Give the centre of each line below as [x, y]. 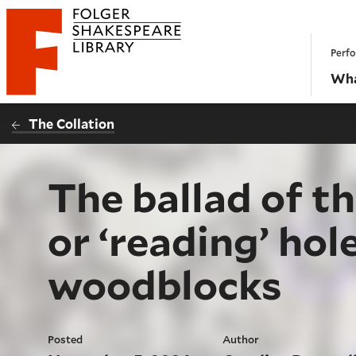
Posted [66, 340]
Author [241, 340]
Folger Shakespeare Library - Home [112, 58]
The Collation [72, 124]
